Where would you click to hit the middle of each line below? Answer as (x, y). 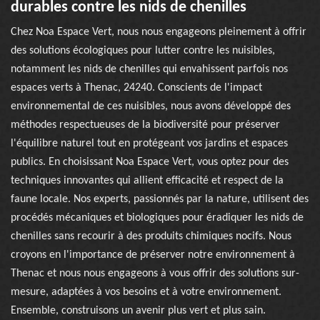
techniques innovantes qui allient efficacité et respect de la (147, 181)
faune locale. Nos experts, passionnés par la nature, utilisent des (160, 199)
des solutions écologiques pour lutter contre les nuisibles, (143, 51)
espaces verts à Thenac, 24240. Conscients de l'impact (136, 88)
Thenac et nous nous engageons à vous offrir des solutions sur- (155, 274)
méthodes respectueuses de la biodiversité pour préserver (145, 125)
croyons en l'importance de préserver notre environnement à (153, 255)
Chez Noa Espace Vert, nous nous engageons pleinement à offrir (159, 32)
